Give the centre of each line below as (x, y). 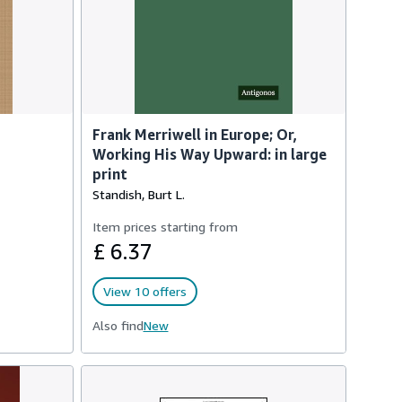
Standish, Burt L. (138, 194)
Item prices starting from (165, 227)
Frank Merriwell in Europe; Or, (195, 135)
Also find (118, 325)
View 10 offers (144, 291)
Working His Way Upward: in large (209, 154)
